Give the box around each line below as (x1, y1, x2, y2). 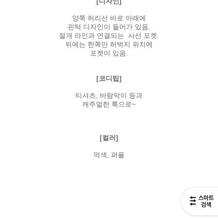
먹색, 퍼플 (93, 150, 125, 159)
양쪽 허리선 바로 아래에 (72, 14, 146, 22)
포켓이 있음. (90, 49, 128, 57)
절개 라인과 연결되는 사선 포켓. (59, 31, 159, 39)
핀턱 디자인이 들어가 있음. (68, 22, 150, 31)
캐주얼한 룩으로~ (82, 100, 136, 108)
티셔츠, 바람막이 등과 (75, 91, 143, 99)
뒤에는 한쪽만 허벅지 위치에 (65, 40, 153, 48)
